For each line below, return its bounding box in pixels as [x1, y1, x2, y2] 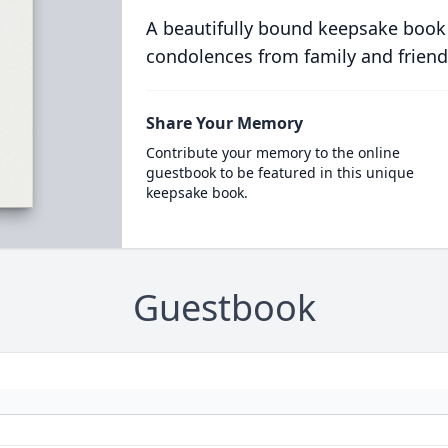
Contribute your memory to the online [145, 143, 400, 162]
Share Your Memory [145, 112, 303, 134]
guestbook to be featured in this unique [145, 163, 414, 182]
